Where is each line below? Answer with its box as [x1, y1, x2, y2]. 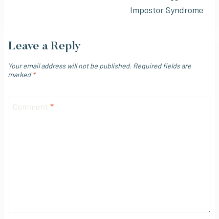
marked [8, 70, 32, 79]
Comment [12, 101, 50, 112]
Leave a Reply [8, 40, 81, 52]
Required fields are [133, 61, 191, 70]
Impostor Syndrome [130, 4, 203, 15]
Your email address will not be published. [8, 61, 131, 70]
